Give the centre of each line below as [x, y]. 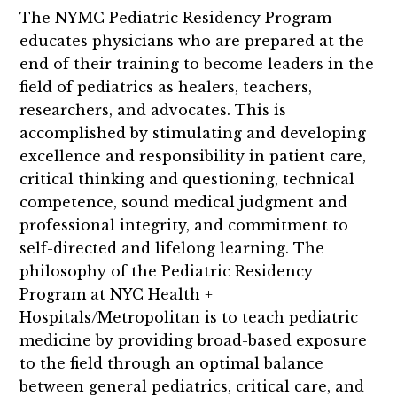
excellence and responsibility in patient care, [193, 156]
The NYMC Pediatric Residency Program [176, 17]
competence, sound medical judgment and [184, 202]
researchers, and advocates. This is [153, 109]
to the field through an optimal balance [172, 363]
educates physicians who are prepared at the [192, 40]
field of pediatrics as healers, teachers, [166, 86]
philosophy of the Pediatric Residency [167, 271]
